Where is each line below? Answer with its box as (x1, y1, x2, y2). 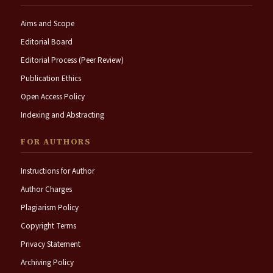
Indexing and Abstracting (20, 109, 104, 121)
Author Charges (20, 183, 72, 195)
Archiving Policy (20, 256, 74, 268)
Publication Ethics (20, 73, 81, 85)
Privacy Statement (20, 238, 80, 250)
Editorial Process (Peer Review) (20, 54, 124, 66)
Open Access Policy (20, 91, 85, 103)
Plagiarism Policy (20, 201, 79, 213)
